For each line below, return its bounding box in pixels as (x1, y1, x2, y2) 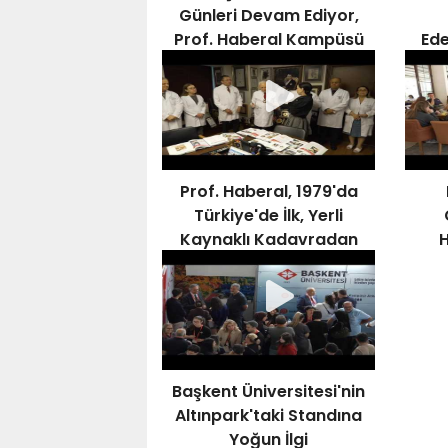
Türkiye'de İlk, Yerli (194, 204, 344, 227)
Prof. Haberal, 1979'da (179, 180, 358, 203)
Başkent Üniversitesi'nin (172, 380, 366, 403)
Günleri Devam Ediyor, (178, 4, 359, 27)
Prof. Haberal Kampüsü (173, 28, 364, 51)
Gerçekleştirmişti (198, 276, 339, 299)
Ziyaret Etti (224, 52, 314, 75)
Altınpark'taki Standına (175, 404, 363, 427)
